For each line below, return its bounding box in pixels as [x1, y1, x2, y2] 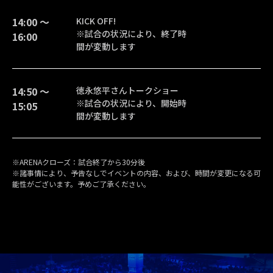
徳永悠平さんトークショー [76, 84, 179, 97]
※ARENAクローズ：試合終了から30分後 [12, 157, 145, 168]
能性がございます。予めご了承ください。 [12, 179, 151, 190]
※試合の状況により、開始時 [76, 97, 186, 110]
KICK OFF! [76, 15, 116, 27]
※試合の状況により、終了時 [76, 27, 186, 40]
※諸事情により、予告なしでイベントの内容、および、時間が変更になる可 [12, 168, 261, 179]
